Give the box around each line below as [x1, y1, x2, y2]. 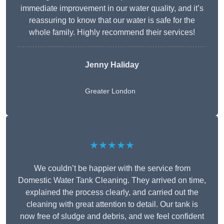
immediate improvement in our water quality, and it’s [20, 4, 203, 13]
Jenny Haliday [85, 60, 139, 69]
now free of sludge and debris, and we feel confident [20, 212, 204, 221]
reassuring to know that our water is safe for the [29, 16, 195, 25]
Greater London [85, 87, 135, 95]
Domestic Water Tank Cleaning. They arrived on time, [18, 176, 206, 185]
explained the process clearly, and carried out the [25, 188, 198, 197]
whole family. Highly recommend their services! [29, 28, 195, 37]
